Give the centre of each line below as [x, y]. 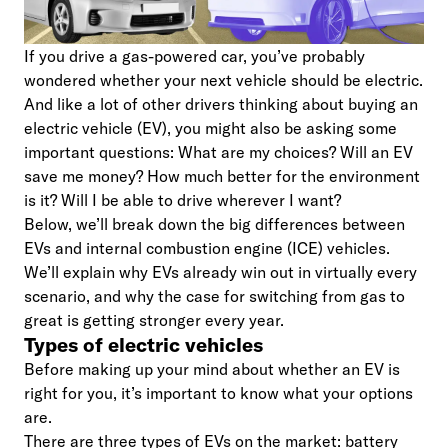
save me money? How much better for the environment [222, 176]
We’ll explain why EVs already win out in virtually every [220, 272]
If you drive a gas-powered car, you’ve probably [194, 56]
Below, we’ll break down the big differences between [214, 224]
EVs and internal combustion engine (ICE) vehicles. [207, 248]
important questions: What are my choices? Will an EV [218, 152]
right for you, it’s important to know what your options [218, 393]
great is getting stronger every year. [154, 320]
